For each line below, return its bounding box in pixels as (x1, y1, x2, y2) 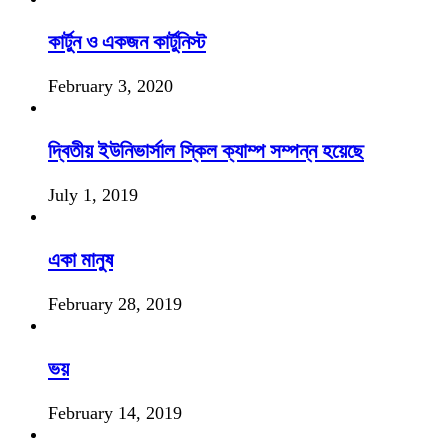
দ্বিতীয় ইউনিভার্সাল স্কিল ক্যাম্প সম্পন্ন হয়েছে (48, 139, 364, 164)
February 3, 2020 (48, 76, 173, 97)
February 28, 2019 (48, 294, 182, 315)
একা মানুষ (48, 248, 113, 273)
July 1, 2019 (48, 185, 138, 206)
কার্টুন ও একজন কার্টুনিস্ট (48, 30, 206, 55)
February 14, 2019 (48, 403, 182, 424)
